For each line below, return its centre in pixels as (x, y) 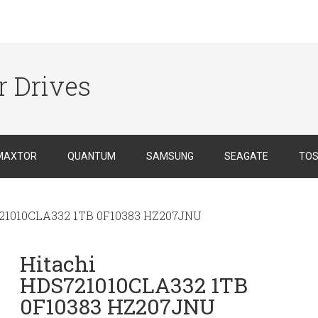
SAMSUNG (170, 156)
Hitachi (58, 264)
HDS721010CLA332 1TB (134, 285)
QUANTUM (92, 156)
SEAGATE (246, 156)
